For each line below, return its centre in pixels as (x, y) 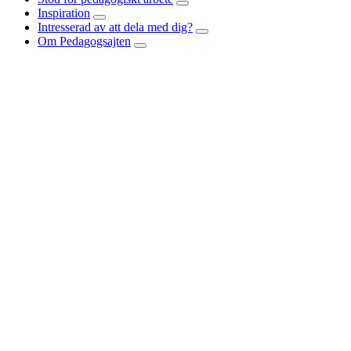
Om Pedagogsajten (84, 42)
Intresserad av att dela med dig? (115, 27)
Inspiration (64, 13)
